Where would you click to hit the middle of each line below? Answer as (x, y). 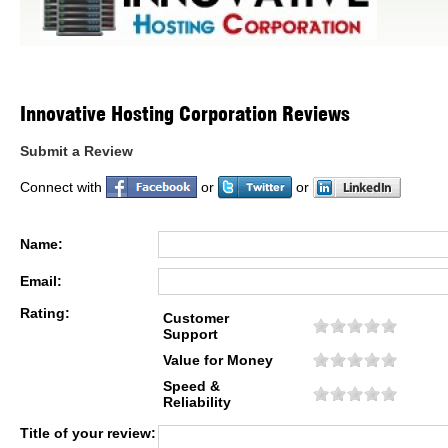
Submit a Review (76, 151)
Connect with (63, 187)
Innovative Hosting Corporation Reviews (185, 114)
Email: (41, 281)
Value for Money (218, 360)
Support (190, 334)
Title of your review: (88, 433)
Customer (196, 318)
